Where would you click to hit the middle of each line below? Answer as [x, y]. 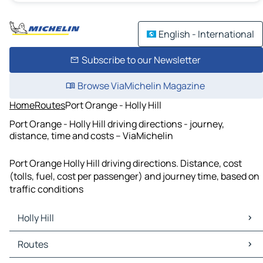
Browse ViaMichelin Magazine [141, 86]
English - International [206, 34]
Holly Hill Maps [42, 238]
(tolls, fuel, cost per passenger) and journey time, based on [134, 176]
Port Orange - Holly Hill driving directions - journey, [117, 124]
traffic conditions [46, 189]
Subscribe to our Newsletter [141, 60]
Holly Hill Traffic [45, 251]
